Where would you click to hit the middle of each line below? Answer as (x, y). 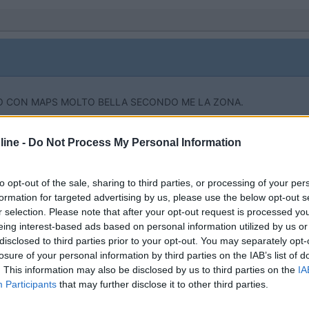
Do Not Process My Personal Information (135, 142)
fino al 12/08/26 (172, 139)
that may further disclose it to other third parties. (162, 284)
